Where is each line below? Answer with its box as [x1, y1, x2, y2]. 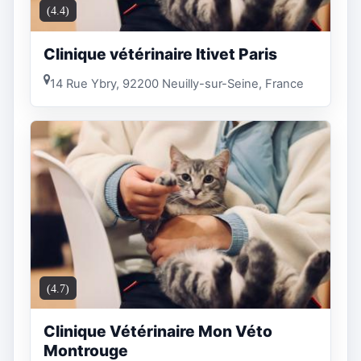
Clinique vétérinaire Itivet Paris [44, 44, 277, 64]
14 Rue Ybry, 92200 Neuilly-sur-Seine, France [50, 77, 304, 92]
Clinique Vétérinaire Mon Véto [44, 322, 272, 342]
